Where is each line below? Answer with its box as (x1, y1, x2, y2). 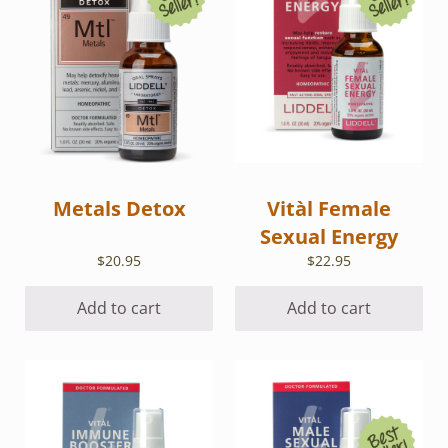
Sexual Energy (259, 223, 398, 251)
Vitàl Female (266, 195, 391, 223)
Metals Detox (52, 195, 186, 223)
